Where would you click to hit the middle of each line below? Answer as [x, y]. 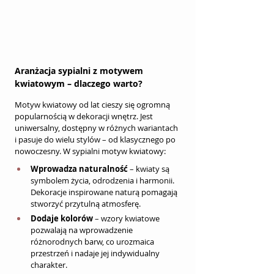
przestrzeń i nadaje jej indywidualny [96, 254]
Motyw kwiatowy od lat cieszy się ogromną [93, 105]
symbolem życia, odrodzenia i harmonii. [103, 181]
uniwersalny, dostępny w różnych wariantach [97, 128]
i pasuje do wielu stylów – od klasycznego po [96, 140]
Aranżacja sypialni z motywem [80, 71]
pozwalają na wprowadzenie [83, 230]
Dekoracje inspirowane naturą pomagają [105, 192]
